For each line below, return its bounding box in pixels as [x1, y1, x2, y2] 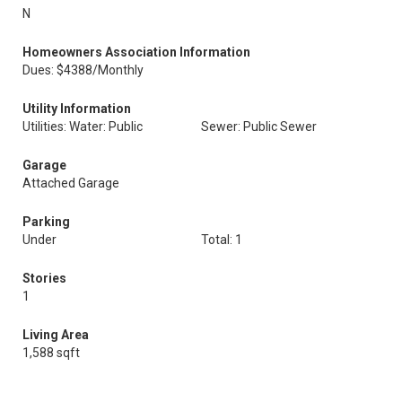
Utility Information [22, 101, 131, 116]
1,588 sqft [22, 345, 80, 360]
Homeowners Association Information [22, 45, 250, 59]
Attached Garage [22, 176, 119, 190]
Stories [22, 271, 66, 285]
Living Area [22, 328, 89, 342]
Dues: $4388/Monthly [22, 63, 144, 77]
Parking [22, 214, 70, 229]
